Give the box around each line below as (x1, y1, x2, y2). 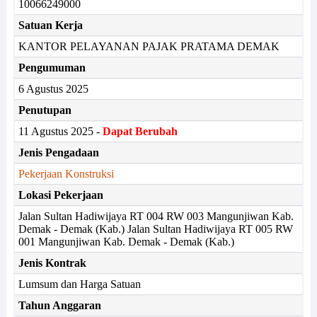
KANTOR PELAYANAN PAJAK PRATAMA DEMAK (18, 40, 279, 52)
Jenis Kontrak (18, 257, 86, 269)
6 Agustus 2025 (18, 83, 88, 95)
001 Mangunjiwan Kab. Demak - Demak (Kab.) (18, 236, 234, 248)
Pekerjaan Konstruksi (18, 168, 114, 180)
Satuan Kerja (18, 19, 83, 31)
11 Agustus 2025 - (18, 125, 103, 137)
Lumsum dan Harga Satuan (18, 278, 141, 290)
